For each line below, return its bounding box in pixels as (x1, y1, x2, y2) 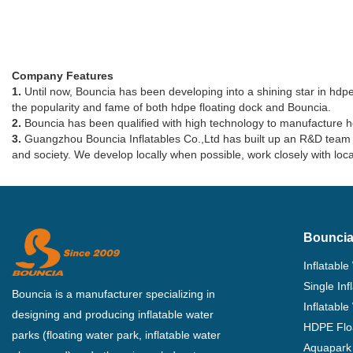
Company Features (12, 69, 113, 83)
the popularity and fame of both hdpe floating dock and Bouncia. (12, 101, 331, 114)
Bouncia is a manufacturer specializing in (12, 288, 215, 301)
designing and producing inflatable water (12, 308, 214, 321)
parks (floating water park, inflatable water (12, 329, 221, 342)
